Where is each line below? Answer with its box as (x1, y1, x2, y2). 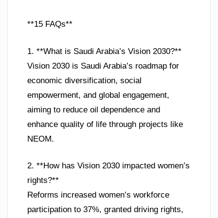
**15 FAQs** (27, 19, 73, 29)
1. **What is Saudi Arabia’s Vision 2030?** (27, 46, 182, 56)
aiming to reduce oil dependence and (27, 105, 160, 114)
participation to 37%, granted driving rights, (27, 205, 183, 215)
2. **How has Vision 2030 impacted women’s (27, 161, 190, 171)
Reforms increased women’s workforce (27, 190, 169, 200)
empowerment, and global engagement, (27, 90, 169, 100)
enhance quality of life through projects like (27, 119, 183, 129)
